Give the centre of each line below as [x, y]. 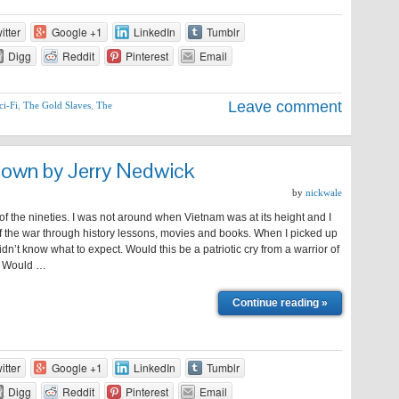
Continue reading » [280, 303]
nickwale [324, 192]
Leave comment [285, 107]
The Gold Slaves [57, 105]
